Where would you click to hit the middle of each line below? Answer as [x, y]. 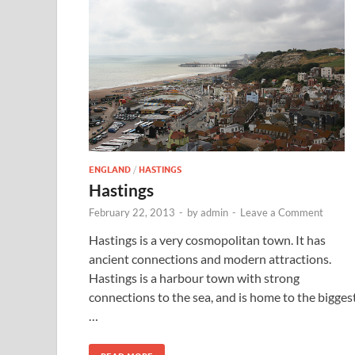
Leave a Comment [282, 213]
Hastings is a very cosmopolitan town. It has [207, 240]
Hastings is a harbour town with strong [194, 278]
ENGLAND [110, 170]
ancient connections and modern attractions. [210, 259]
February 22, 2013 [132, 213]
